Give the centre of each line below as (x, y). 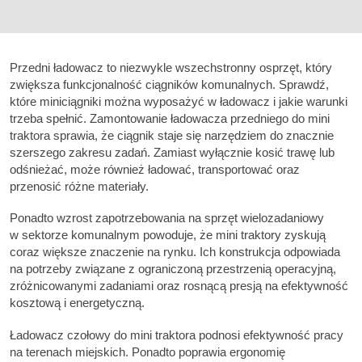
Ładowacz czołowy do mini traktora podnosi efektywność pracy (177, 335)
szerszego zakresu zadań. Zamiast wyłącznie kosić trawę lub (172, 152)
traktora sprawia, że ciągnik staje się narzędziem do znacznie (172, 135)
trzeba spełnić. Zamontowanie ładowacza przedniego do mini (170, 118)
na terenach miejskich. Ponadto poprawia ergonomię (147, 351)
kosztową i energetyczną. (77, 303)
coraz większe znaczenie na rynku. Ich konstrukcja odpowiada (175, 252)
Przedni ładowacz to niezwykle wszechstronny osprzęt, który (171, 67)
